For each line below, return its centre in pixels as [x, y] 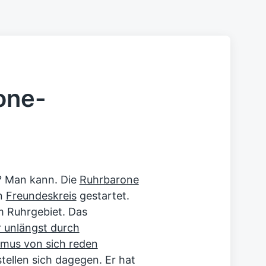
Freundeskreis [41, 196]
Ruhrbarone [109, 180]
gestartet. [103, 196]
